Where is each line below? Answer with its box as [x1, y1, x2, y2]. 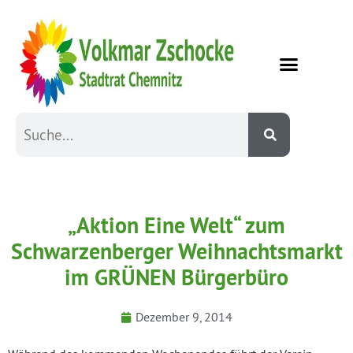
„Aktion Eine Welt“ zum [68, 211, 285, 240]
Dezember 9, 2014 [136, 309, 232, 325]
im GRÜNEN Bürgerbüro [65, 263, 288, 292]
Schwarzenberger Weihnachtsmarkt [10, 237, 343, 266]
